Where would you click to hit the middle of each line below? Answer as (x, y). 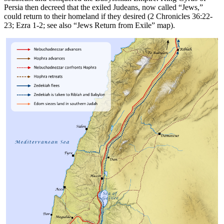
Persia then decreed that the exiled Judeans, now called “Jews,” (103, 7)
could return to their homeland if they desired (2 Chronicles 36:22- (108, 16)
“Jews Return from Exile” (114, 25)
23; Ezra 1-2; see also (39, 25)
